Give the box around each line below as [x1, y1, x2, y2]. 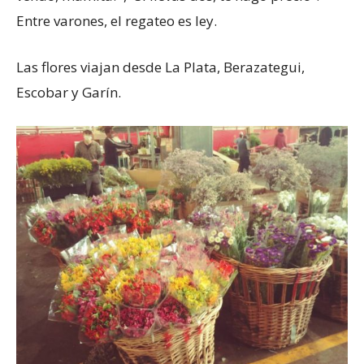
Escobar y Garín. [16, 82, 121, 102]
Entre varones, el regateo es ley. [16, 11, 217, 30]
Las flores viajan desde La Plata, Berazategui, [16, 57, 305, 76]
